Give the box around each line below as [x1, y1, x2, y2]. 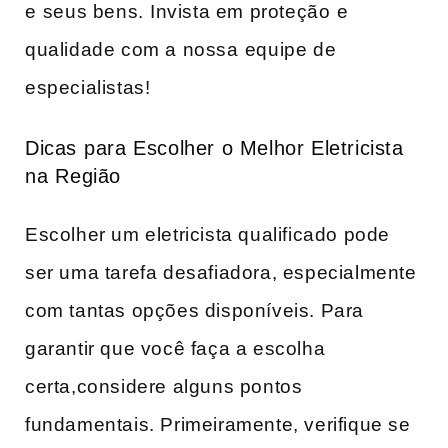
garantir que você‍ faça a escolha [25, 337, 326, 359]
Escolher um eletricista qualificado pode [25, 223, 391, 245]
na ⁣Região [25, 165, 121, 188]
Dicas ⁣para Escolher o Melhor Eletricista [25, 137, 404, 160]
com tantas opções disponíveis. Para [25, 299, 365, 321]
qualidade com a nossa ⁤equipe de [25, 38, 337, 60]
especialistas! [25, 76, 151, 98]
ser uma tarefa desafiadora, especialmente [25, 261, 417, 283]
